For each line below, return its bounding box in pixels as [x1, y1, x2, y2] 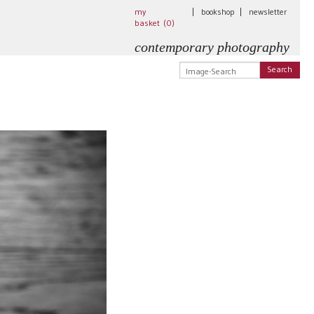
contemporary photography [135, 39, 289, 55]
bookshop [201, 6, 235, 17]
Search [267, 64, 293, 74]
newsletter [249, 6, 287, 17]
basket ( [135, 18, 166, 28]
